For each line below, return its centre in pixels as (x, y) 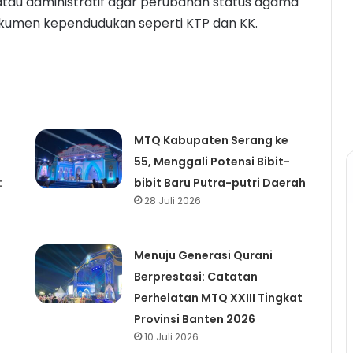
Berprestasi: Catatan (195, 276)
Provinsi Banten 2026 (194, 319)
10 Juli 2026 (171, 336)
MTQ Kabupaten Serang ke (211, 140)
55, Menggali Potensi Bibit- (212, 161)
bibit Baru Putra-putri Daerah (219, 182)
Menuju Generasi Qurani (203, 255)
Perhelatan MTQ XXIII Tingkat (218, 297)
